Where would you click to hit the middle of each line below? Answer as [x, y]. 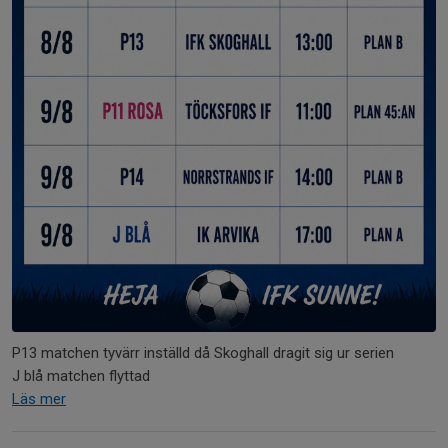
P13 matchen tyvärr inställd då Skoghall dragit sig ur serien [203, 353]
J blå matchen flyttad [81, 376]
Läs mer [39, 399]
